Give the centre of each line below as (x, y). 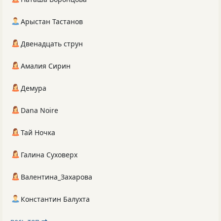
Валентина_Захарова (56, 177)
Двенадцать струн (52, 44)
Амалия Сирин (46, 66)
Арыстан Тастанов (52, 21)
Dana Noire (39, 110)
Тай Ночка (38, 132)
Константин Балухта (55, 199)
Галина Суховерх (49, 155)
